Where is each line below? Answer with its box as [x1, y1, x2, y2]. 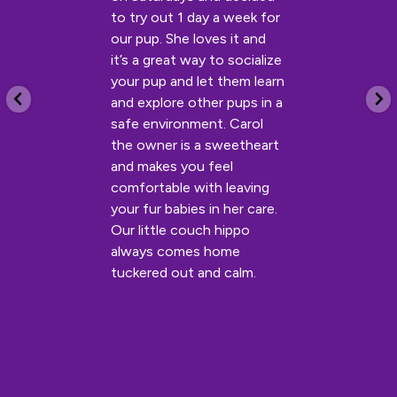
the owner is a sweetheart [111, 136, 279, 154]
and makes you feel [111, 158, 233, 175]
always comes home [111, 243, 240, 261]
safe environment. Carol [111, 115, 263, 133]
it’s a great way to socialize [111, 51, 282, 69]
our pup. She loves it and [111, 30, 266, 48]
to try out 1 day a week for [111, 9, 280, 27]
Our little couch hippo [111, 222, 250, 239]
